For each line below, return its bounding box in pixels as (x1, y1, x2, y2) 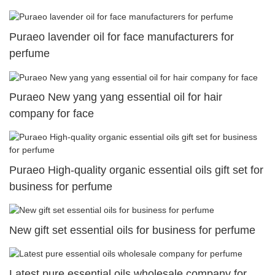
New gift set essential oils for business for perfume (9, 224, 255, 237)
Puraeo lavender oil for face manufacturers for (9, 31, 234, 44)
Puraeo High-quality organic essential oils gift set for (9, 163, 263, 176)
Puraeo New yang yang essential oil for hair (9, 91, 222, 104)
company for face (9, 107, 94, 120)
